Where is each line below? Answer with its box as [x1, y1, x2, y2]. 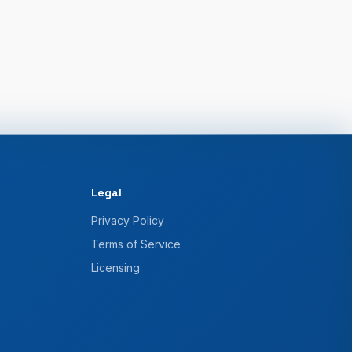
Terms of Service [91, 237, 181, 251]
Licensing [91, 261, 140, 274]
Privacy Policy [91, 214, 164, 227]
